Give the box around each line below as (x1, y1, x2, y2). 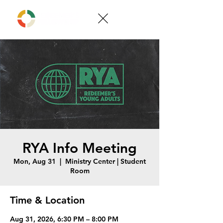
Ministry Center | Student (65, 157, 146, 166)
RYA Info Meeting (22, 139, 137, 156)
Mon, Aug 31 (13, 157, 56, 166)
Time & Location (10, 194, 85, 206)
